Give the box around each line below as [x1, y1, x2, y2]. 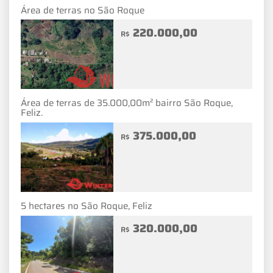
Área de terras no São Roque [21, 2, 144, 18]
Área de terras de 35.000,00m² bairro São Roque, [21, 96, 233, 111]
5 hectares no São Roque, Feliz [21, 199, 152, 214]
